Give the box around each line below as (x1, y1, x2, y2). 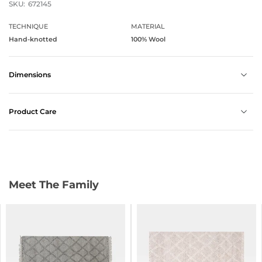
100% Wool (131, 35, 166, 44)
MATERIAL (131, 22, 165, 31)
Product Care (9, 107, 56, 116)
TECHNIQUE (9, 22, 48, 31)
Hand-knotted (9, 35, 57, 44)
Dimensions (9, 70, 51, 80)
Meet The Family (9, 178, 99, 191)
